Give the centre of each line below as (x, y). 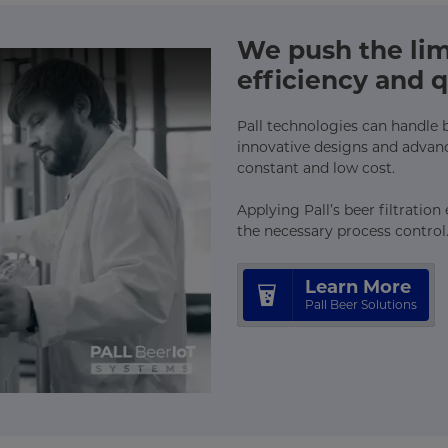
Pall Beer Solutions (360, 305)
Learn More (357, 287)
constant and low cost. (315, 168)
